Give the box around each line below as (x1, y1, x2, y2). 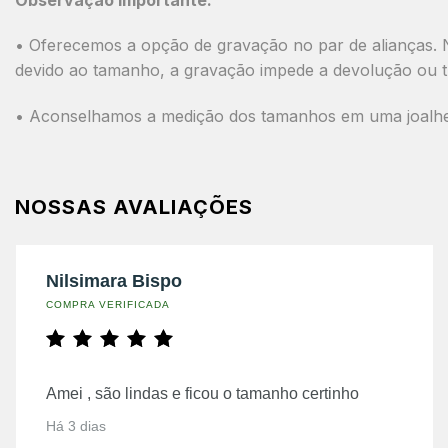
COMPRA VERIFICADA (46, 299, 170, 310)
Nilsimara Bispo (46, 271, 182, 291)
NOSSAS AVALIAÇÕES (15, 195, 253, 219)
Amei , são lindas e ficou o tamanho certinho (46, 385, 359, 402)
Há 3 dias (46, 418, 106, 434)
